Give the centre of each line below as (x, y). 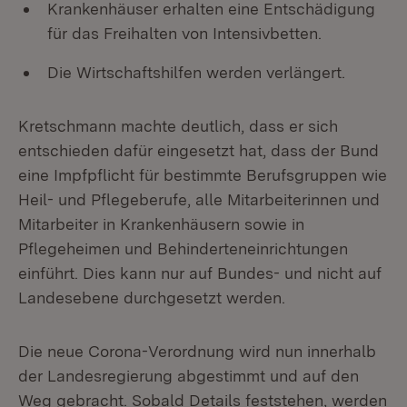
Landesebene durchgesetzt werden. (152, 298)
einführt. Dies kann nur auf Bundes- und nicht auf (200, 273)
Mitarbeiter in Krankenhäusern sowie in (161, 224)
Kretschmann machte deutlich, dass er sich (178, 126)
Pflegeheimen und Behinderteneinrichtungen (183, 248)
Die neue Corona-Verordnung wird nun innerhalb (197, 351)
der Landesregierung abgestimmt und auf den (189, 376)
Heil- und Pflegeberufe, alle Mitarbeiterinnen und (199, 199)
